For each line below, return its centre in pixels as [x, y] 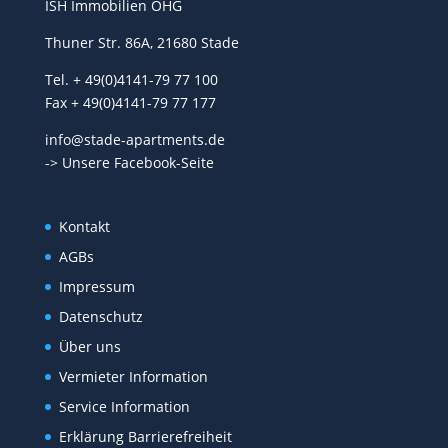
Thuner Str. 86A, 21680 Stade [141, 43]
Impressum [96, 287]
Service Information [124, 407]
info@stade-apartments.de [134, 140]
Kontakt [84, 227]
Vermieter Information [133, 377]
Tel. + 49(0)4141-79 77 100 [131, 80]
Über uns [89, 347]
